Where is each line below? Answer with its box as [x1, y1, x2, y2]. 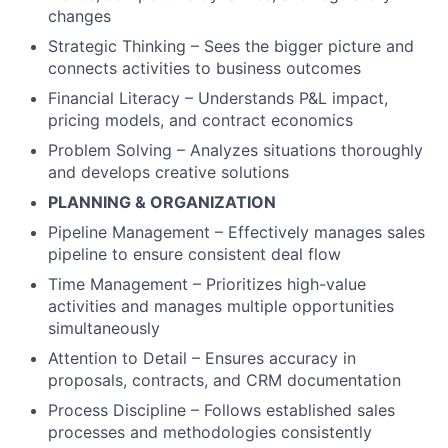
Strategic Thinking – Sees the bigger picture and [48, 35, 414, 56]
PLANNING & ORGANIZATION [48, 191, 276, 212]
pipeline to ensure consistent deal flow [48, 243, 341, 264]
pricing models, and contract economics [48, 109, 353, 130]
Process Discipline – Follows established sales [48, 399, 395, 420]
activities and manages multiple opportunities [48, 295, 394, 316]
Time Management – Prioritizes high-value [48, 273, 366, 294]
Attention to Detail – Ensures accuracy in [48, 347, 356, 368]
